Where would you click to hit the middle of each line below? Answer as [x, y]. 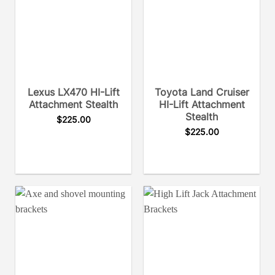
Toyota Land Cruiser [202, 92]
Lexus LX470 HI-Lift [73, 92]
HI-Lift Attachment [202, 105]
